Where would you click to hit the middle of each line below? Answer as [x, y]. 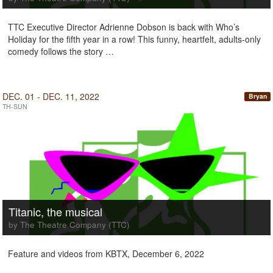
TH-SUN [15, 106]
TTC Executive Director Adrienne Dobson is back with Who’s [124, 27]
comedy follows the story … [61, 51]
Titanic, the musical [55, 211]
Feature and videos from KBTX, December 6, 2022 [106, 253]
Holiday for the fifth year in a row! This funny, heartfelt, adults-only [134, 39]
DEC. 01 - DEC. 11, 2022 [51, 96]
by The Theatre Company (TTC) [69, 225]
